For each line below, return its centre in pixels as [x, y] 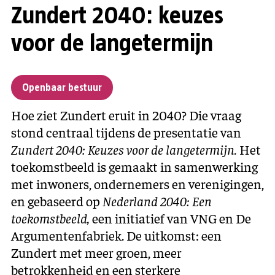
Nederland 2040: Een [157, 201]
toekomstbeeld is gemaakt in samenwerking [134, 166]
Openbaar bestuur [62, 87]
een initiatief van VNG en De [172, 218]
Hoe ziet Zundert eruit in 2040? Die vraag [126, 115]
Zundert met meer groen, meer [96, 252]
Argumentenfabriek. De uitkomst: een [116, 235]
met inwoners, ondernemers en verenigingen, [137, 184]
